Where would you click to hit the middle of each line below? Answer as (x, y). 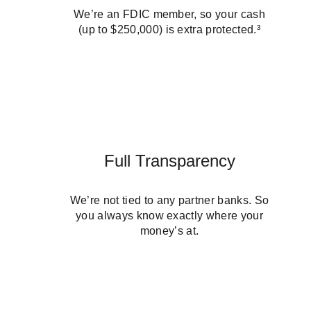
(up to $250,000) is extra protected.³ (169, 46)
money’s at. (169, 247)
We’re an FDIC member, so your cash (169, 31)
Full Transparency (169, 177)
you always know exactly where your (169, 232)
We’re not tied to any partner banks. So (169, 217)
